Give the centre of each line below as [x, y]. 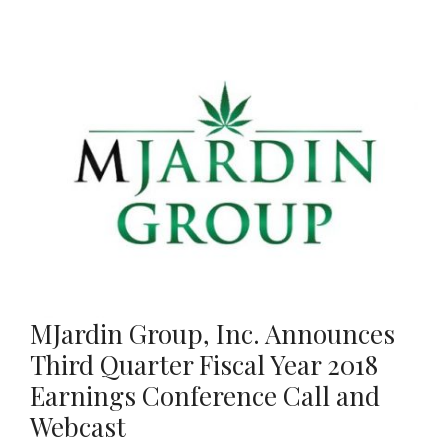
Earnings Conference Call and [205, 396]
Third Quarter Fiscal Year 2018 [204, 365]
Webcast [78, 427]
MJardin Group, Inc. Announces [212, 334]
